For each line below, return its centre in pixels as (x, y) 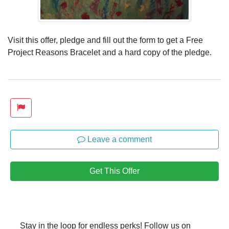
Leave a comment (119, 139)
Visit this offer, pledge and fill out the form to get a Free (105, 40)
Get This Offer (114, 171)
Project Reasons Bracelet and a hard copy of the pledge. (110, 52)
